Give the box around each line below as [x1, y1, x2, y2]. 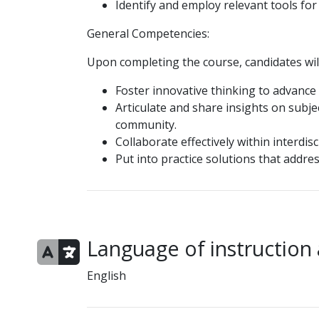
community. [115, 117, 177, 132]
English [86, 268, 126, 283]
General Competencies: [86, 26, 209, 41]
